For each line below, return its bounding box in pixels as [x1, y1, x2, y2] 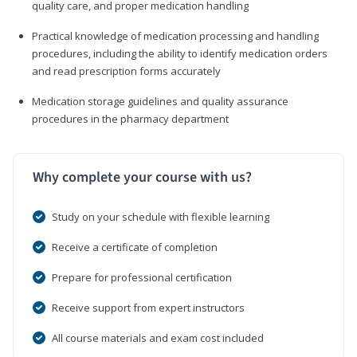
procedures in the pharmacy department [32, 111, 229, 126]
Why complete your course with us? [33, 167, 252, 187]
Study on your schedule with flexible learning [52, 209, 269, 224]
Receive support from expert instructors [52, 300, 245, 315]
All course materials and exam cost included [52, 330, 264, 345]
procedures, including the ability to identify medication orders [32, 45, 328, 61]
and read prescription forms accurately [32, 63, 221, 78]
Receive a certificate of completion [52, 239, 218, 254]
